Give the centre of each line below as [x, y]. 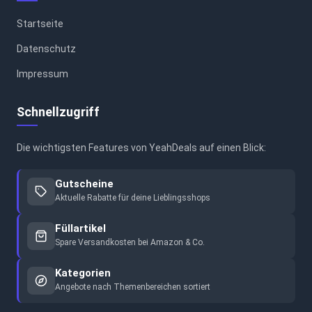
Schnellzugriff [58, 111]
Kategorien [83, 273]
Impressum [42, 73]
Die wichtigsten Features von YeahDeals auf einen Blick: [141, 147]
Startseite [40, 23]
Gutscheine [84, 184]
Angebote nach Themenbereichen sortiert [133, 287]
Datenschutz [46, 48]
